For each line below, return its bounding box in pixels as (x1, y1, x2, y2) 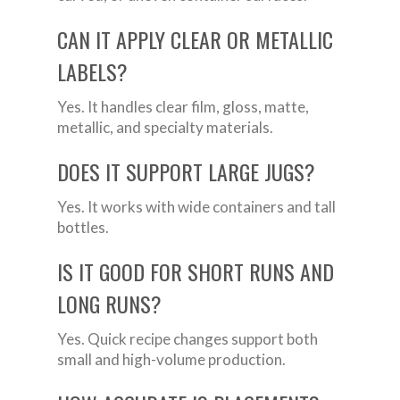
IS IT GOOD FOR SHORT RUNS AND (57, 255, 334, 288)
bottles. (57, 218, 109, 237)
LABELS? (57, 55, 128, 88)
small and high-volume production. (57, 350, 286, 370)
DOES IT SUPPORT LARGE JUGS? (57, 155, 315, 188)
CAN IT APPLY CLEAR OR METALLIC (57, 23, 333, 56)
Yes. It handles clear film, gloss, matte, (57, 97, 309, 117)
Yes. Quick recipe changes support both (57, 329, 318, 349)
